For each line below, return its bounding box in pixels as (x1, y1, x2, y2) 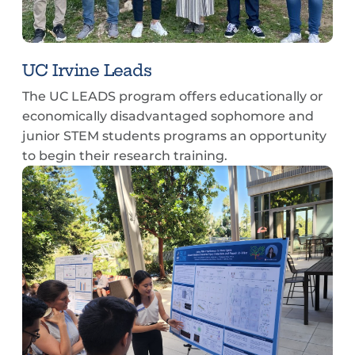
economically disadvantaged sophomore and (22, 109, 314, 124)
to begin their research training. (22, 148, 227, 163)
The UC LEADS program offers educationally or (22, 89, 323, 104)
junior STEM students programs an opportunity (22, 128, 326, 143)
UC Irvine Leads (22, 60, 152, 80)
